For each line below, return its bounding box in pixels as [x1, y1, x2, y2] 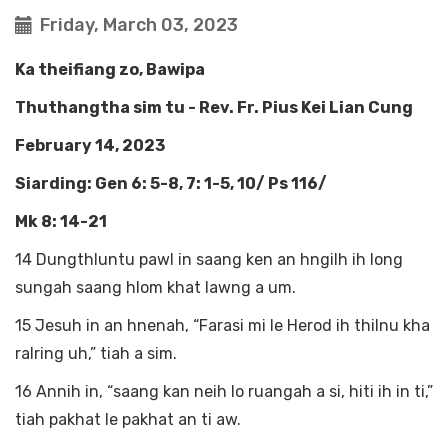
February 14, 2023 [15, 136, 165, 155]
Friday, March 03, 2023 [40, 14, 238, 36]
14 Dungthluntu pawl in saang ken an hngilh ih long [15, 250, 403, 269]
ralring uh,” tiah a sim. [15, 344, 181, 363]
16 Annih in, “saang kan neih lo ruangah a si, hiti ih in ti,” [15, 382, 433, 401]
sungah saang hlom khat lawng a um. [15, 278, 304, 297]
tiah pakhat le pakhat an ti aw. [15, 410, 245, 429]
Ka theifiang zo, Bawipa [15, 60, 205, 79]
